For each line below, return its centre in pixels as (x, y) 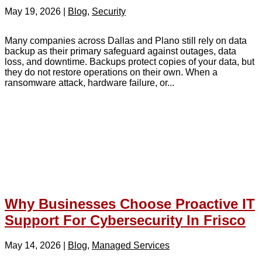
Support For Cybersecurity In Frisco (125, 220)
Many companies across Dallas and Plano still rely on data (126, 40)
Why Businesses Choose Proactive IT (130, 204)
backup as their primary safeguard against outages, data (120, 51)
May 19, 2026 (33, 11)
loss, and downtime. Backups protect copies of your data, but (130, 61)
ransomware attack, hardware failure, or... (89, 82)
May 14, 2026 (33, 245)
